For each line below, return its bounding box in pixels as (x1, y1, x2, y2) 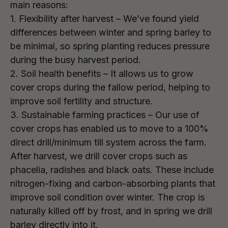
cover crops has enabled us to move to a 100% (10, 123, 209, 134)
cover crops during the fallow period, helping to (10, 82, 210, 93)
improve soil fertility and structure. (10, 96, 153, 106)
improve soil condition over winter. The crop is (10, 192, 205, 203)
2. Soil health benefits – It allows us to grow (10, 68, 193, 79)
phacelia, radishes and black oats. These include (10, 164, 214, 175)
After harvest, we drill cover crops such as (10, 151, 187, 161)
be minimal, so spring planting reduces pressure (10, 41, 210, 51)
